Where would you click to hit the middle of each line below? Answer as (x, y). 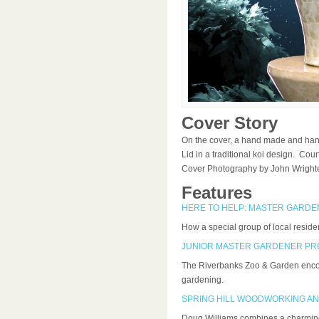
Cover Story (229, 123)
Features (216, 193)
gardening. (202, 280)
